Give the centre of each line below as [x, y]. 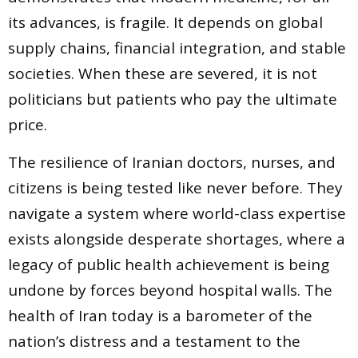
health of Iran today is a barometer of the [160, 315]
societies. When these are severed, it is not [163, 74]
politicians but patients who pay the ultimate [173, 99]
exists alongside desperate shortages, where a [177, 239]
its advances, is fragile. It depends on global [165, 23]
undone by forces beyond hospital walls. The [170, 290]
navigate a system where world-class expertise [177, 213]
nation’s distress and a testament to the [154, 341]
